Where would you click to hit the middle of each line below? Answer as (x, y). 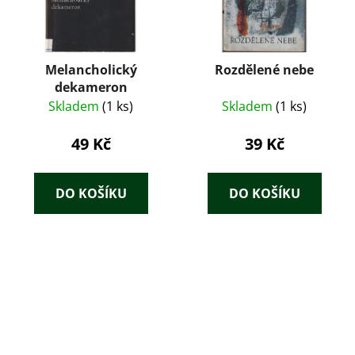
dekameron (91, 87)
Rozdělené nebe (264, 69)
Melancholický (91, 69)
